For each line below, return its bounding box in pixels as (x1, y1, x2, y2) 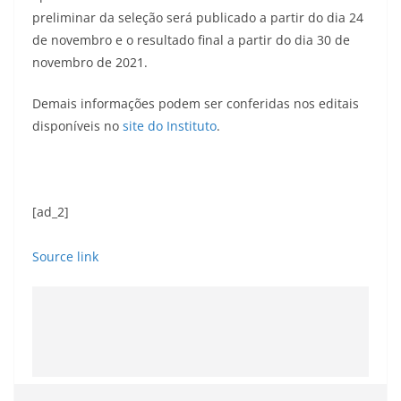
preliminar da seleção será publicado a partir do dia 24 (32, 9, 363, 26)
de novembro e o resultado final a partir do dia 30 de (32, 31, 350, 48)
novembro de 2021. (32, 54, 148, 71)
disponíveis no (32, 117, 123, 134)
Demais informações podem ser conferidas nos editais (32, 95, 359, 112)
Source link (32, 248, 98, 265)
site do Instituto (123, 117, 217, 134)
